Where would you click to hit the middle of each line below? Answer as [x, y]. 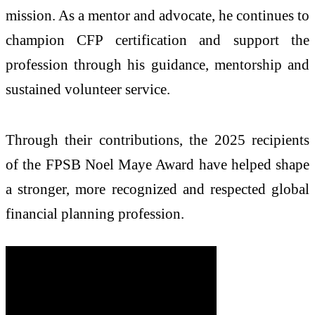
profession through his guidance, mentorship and [157, 65]
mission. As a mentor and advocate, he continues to [157, 15]
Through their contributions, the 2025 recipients [157, 139]
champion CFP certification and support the [157, 40]
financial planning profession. [95, 213]
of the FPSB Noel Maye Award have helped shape [157, 164]
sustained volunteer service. [88, 89]
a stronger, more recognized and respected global [157, 188]
